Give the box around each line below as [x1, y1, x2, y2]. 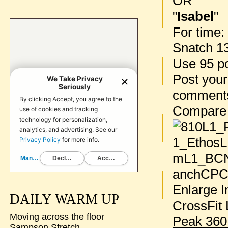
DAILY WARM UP [9, 191, 119, 207]
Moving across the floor [9, 212, 104, 222]
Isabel [177, 9, 214, 24]
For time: [173, 24, 225, 40]
